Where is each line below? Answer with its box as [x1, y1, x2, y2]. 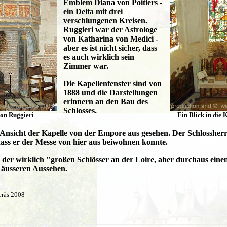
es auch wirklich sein [63, 52, 134, 61]
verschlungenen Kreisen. [63, 16, 147, 25]
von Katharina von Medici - [63, 34, 158, 43]
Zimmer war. [63, 61, 108, 70]
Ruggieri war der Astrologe [63, 25, 157, 34]
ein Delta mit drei [63, 7, 123, 16]
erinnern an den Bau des [63, 97, 148, 106]
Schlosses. [63, 106, 97, 115]
